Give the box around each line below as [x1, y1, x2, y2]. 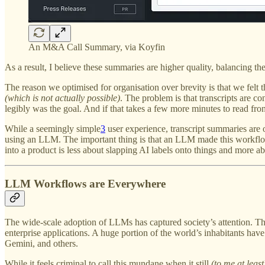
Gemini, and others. [5, 238, 78, 249]
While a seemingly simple [5, 123, 101, 134]
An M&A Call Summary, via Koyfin [28, 41, 165, 52]
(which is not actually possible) [5, 92, 120, 103]
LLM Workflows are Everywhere [5, 177, 166, 190]
